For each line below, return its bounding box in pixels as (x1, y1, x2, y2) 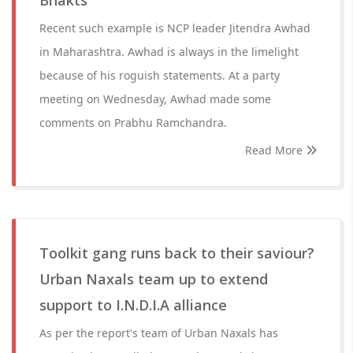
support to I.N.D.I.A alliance (39, 295, 227, 314)
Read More (245, 143, 306, 158)
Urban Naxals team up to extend (39, 269, 268, 288)
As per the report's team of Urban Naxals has (39, 325, 278, 340)
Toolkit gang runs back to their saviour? (39, 243, 314, 262)
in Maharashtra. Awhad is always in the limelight (39, 44, 299, 59)
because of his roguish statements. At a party (39, 68, 280, 83)
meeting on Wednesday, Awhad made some (39, 91, 271, 106)
